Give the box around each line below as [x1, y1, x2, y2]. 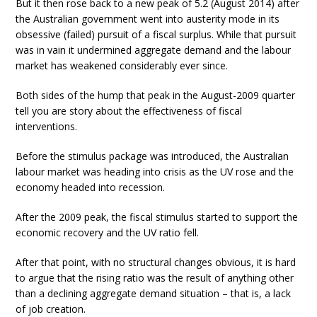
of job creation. [16, 302, 86, 316]
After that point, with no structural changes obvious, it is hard [16, 255, 296, 269]
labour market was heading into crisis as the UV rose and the [16, 165, 294, 178]
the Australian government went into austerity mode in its [16, 12, 280, 25]
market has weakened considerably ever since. [16, 59, 229, 72]
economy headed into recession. [16, 180, 166, 194]
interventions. [16, 120, 78, 133]
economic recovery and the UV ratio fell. [16, 226, 200, 239]
